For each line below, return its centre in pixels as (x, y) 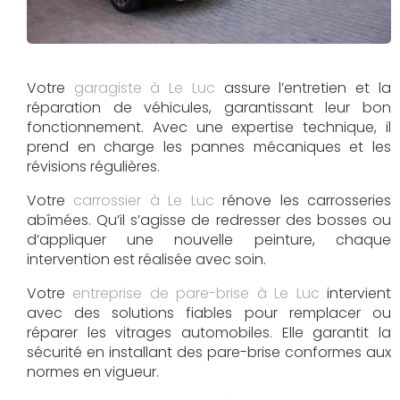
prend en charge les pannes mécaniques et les (209, 146)
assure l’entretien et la (303, 87)
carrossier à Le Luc (144, 200)
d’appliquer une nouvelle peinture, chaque (209, 239)
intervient (355, 293)
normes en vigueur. (93, 371)
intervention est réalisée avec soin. (146, 259)
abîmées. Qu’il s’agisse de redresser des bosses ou (209, 220)
